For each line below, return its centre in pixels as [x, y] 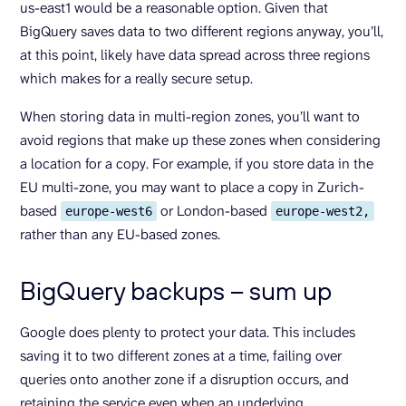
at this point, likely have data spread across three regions [195, 55]
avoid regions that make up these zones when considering [200, 140]
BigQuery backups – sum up [176, 291]
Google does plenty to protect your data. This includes [188, 333]
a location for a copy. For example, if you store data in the [197, 164]
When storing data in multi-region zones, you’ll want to [190, 117]
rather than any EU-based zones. [120, 235]
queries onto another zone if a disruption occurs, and [184, 380]
